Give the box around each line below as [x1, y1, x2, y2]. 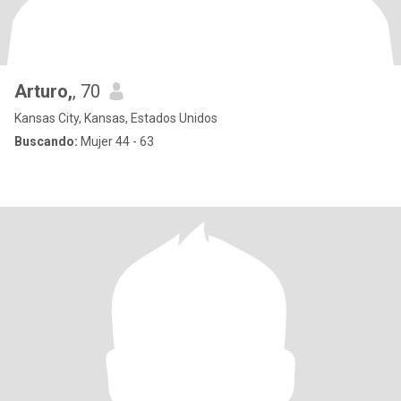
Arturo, [14, 81, 73, 102]
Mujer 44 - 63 [78, 134, 154, 149]
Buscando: [14, 134, 78, 149]
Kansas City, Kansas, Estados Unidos [14, 111, 218, 125]
